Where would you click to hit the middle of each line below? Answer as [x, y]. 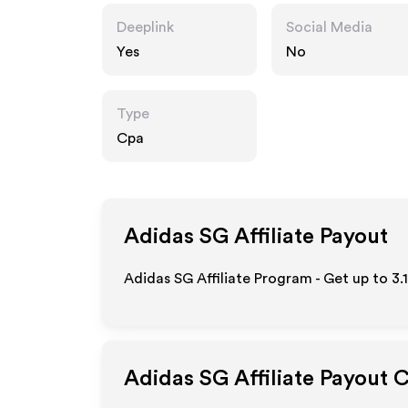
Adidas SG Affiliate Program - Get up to [258, 279]
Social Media [329, 27]
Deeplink [145, 27]
